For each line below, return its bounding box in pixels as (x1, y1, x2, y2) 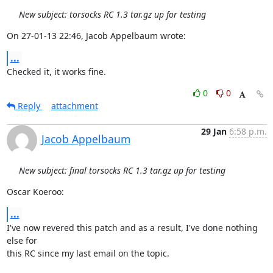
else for (6, 235, 37, 246)
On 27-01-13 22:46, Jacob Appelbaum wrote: (6, 30, 186, 41)
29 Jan (200, 126, 227, 137)
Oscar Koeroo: (6, 186, 64, 197)
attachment (51, 100, 98, 112)
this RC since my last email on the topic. (6, 247, 169, 259)
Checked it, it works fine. (6, 66, 106, 77)
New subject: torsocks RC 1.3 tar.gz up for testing (18, 9, 206, 20)
